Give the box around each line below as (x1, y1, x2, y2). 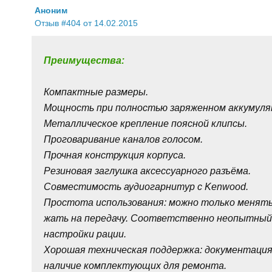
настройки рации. (44, 228, 127, 239)
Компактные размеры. (44, 86, 149, 97)
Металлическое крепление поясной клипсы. (44, 117, 248, 129)
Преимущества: (44, 54, 125, 66)
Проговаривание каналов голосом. (44, 133, 203, 144)
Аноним (35, 5, 68, 16)
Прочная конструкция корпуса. (44, 149, 186, 160)
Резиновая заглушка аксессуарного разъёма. (44, 165, 251, 176)
